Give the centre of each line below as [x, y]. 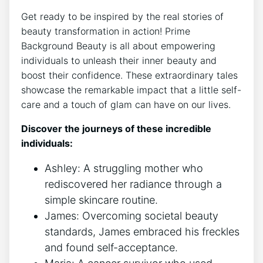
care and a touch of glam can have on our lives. [126, 105]
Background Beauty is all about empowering [118, 46]
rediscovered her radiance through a [133, 184]
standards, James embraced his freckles [142, 232]
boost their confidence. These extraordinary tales [129, 75]
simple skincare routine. [101, 200]
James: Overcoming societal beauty [131, 216]
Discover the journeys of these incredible [116, 129]
